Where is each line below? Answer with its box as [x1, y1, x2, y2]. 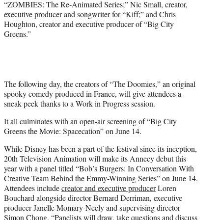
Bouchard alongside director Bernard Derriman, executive [4, 192, 182, 203]
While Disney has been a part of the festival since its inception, [4, 143, 197, 154]
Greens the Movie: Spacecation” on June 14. [4, 125, 141, 136]
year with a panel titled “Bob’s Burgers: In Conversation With [4, 163, 194, 173]
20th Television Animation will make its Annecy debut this [4, 153, 186, 164]
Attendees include [4, 182, 61, 193]
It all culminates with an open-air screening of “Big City [4, 115, 177, 126]
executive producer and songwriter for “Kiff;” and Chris [4, 8, 176, 19]
